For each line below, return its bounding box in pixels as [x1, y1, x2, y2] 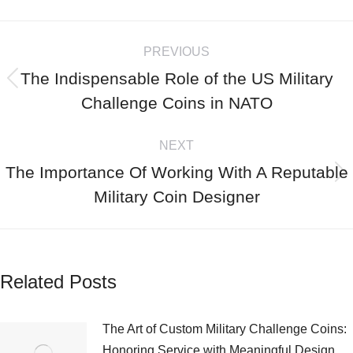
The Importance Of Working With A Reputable [5, 163, 348, 181]
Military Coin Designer [93, 188, 260, 206]
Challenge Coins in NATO [80, 94, 273, 112]
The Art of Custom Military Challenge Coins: [102, 322, 347, 336]
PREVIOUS [143, 45, 210, 58]
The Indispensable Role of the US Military [20, 69, 333, 87]
